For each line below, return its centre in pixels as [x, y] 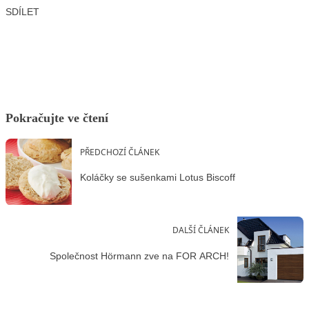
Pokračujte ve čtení [57, 118]
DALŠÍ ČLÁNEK [201, 230]
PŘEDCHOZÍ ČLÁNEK [120, 152]
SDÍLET [22, 11]
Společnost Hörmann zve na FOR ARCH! [139, 256]
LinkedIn [142, 32]
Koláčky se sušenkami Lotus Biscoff [158, 178]
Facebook [50, 32]
